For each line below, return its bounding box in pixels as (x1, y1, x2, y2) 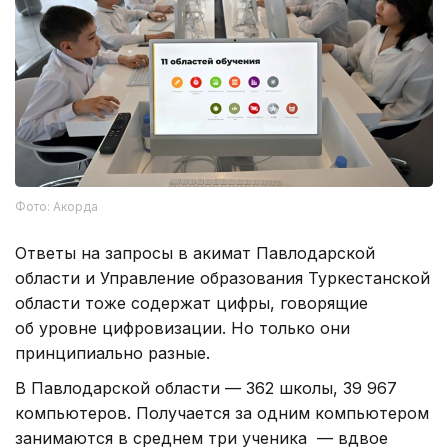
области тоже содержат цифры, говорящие (15, 292, 368, 313)
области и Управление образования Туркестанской (15, 267, 430, 288)
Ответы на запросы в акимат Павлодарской (15, 242, 375, 263)
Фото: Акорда (15, 198, 98, 214)
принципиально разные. (15, 342, 210, 363)
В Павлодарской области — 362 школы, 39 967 (15, 377, 397, 398)
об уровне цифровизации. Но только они (15, 317, 350, 338)
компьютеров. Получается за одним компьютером (15, 402, 429, 423)
